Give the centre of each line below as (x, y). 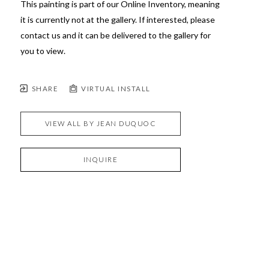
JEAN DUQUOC (126, 123)
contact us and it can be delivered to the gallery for (115, 35)
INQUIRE (101, 159)
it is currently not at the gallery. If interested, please (117, 19)
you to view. (43, 50)
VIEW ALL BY (71, 123)
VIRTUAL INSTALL (115, 88)
